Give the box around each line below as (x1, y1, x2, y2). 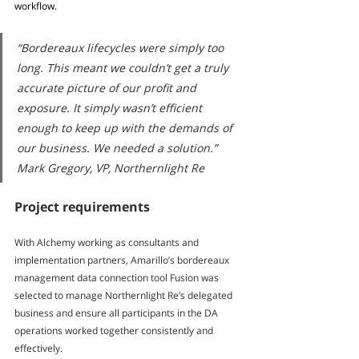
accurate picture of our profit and (17, 80, 200, 96)
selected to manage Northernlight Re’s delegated (14, 288, 235, 303)
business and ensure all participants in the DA (14, 306, 220, 321)
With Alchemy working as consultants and (14, 236, 201, 250)
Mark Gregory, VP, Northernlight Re (17, 160, 204, 176)
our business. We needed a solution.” (17, 140, 220, 156)
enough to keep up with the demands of (17, 120, 236, 136)
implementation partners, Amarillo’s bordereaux (14, 253, 232, 268)
